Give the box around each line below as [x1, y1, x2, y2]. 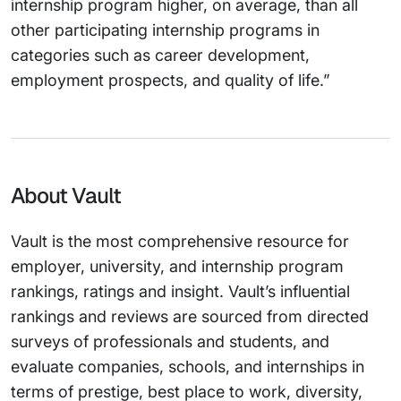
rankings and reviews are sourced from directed [11, 307, 369, 326]
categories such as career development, [11, 46, 310, 64]
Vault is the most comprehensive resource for [11, 232, 349, 251]
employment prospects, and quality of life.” [11, 71, 330, 90]
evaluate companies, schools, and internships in [11, 357, 364, 376]
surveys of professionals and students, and [11, 332, 329, 351]
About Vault [11, 182, 121, 209]
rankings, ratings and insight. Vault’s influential [11, 282, 350, 301]
